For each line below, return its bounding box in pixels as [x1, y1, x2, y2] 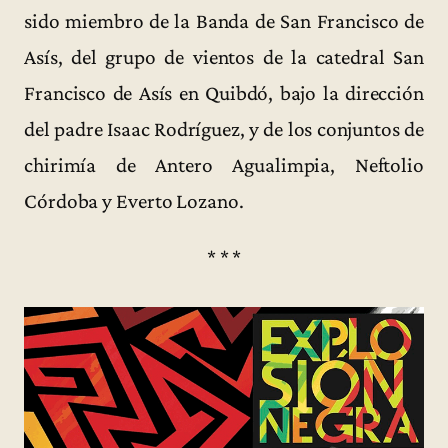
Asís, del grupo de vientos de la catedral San [24, 44, 424, 69]
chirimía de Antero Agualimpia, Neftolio [24, 152, 424, 177]
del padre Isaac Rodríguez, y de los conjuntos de [24, 116, 424, 141]
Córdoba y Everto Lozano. [24, 188, 244, 213]
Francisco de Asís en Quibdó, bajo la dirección [24, 80, 424, 105]
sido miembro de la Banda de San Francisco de [24, 8, 424, 33]
